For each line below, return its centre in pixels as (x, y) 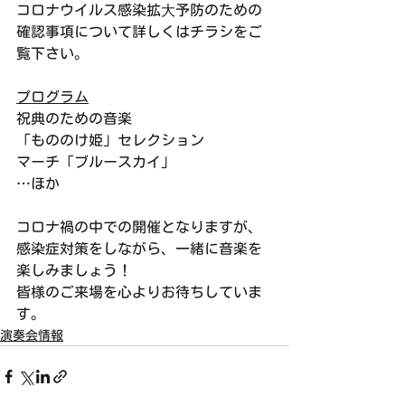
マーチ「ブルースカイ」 (96, 162)
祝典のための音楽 (74, 118)
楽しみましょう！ (74, 270)
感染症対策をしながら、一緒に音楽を (139, 249)
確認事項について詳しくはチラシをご (139, 32)
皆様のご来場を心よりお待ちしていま (139, 292)
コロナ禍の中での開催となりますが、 (139, 227)
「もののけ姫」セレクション (110, 140)
